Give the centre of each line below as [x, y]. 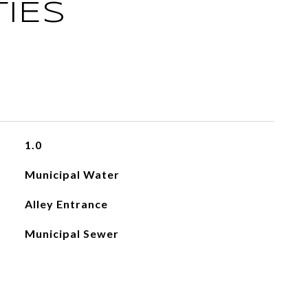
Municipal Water [72, 174]
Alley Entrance [66, 204]
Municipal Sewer [71, 233]
